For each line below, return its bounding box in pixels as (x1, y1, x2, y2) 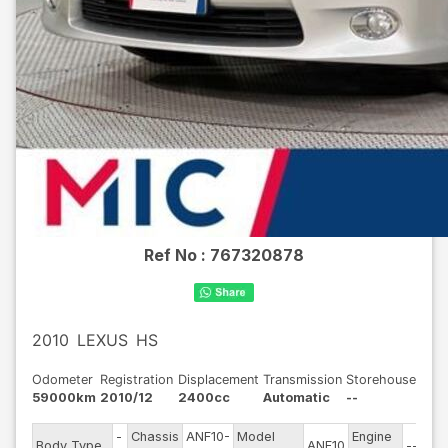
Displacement (177, 372, 259, 387)
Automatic (262, 390, 330, 405)
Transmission (262, 372, 342, 387)
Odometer (32, 372, 93, 387)
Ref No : (144, 245, 210, 265)
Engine (352, 429, 392, 444)
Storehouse (346, 372, 416, 387)
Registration (100, 372, 174, 387)
